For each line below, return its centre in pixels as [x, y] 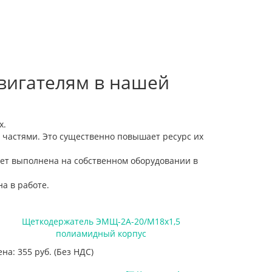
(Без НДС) [74, 251]
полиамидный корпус [101, 233]
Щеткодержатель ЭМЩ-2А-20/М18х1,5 [101, 221]
